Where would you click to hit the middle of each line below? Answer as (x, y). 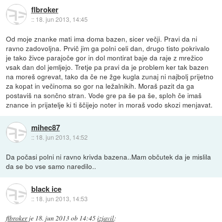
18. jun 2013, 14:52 (61, 137)
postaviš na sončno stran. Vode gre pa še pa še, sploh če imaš (104, 95)
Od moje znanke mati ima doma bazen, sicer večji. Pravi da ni (102, 39)
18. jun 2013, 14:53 (61, 198)
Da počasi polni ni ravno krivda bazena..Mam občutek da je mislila (109, 157)
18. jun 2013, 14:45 (61, 19)
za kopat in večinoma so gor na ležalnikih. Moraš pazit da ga (100, 86)
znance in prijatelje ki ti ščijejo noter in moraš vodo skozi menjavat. (110, 105)
